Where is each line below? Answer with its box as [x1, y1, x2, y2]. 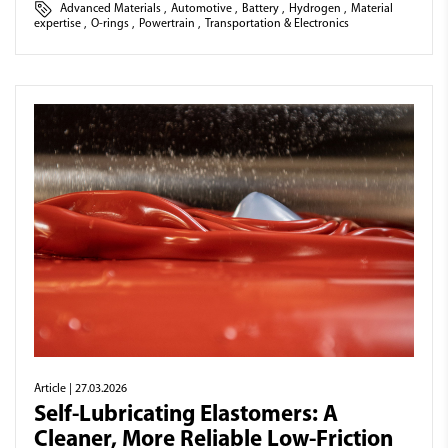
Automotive [171, 2, 232, 15]
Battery [242, 2, 279, 15]
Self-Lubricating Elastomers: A [34, 404, 338, 428]
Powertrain [139, 17, 195, 30]
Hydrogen [289, 2, 341, 15]
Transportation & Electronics [205, 17, 349, 30]
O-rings [91, 17, 129, 30]
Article [34, 383, 66, 396]
